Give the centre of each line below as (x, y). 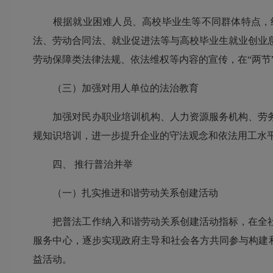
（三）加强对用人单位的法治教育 (116, 88)
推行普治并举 (104, 165)
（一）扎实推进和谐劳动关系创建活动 (126, 193)
